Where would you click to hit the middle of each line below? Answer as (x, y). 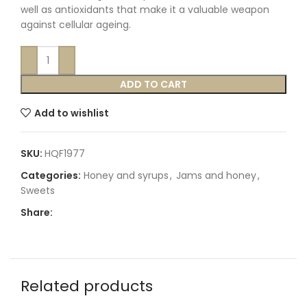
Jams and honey (216, 175)
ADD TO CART (153, 84)
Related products (87, 286)
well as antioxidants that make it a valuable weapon (145, 10)
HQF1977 (65, 153)
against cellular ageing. (76, 25)
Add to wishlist (71, 113)
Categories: (51, 175)
